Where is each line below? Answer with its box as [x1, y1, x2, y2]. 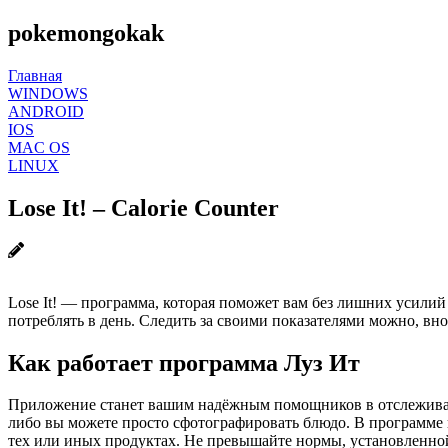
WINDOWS [8, 84, 88, 102]
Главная [8, 66, 62, 84]
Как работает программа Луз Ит [8, 349, 360, 376]
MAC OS [8, 138, 70, 156]
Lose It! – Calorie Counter [8, 194, 279, 221]
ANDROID [8, 102, 84, 120]
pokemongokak [8, 19, 164, 46]
